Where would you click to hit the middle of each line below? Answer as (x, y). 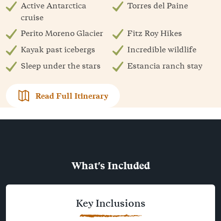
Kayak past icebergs (58, 50)
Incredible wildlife (162, 50)
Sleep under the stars (61, 66)
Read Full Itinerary (72, 96)
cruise (32, 18)
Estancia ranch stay (165, 66)
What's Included (110, 166)
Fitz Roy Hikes (155, 33)
